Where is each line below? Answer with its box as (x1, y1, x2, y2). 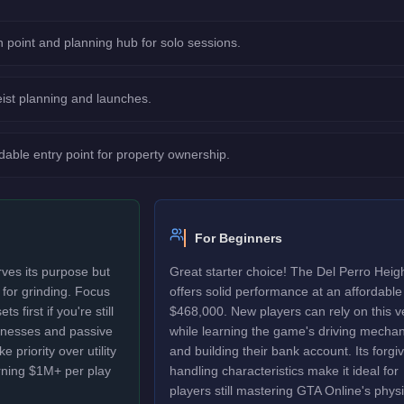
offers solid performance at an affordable (169, 284, 402, 298)
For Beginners (194, 231, 282, 245)
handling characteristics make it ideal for (169, 363, 399, 378)
